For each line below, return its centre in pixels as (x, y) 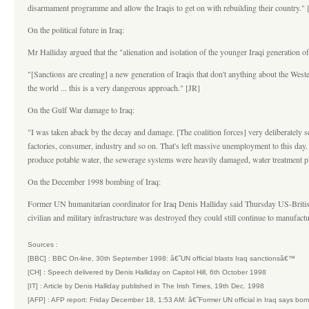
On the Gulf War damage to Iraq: (81, 110)
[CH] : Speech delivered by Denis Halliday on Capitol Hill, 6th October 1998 (147, 272)
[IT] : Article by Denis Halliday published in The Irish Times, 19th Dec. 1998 (146, 286)
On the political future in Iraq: (76, 30)
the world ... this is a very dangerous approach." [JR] (114, 88)
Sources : (43, 245)
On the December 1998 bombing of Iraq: (94, 181)
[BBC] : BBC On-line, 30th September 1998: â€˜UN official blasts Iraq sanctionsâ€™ (161, 258)
